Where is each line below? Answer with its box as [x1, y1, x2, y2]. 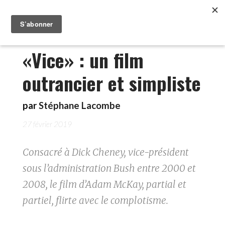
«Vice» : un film [23, 46, 144, 74]
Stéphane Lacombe [39, 100, 121, 111]
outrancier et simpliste [23, 69, 201, 97]
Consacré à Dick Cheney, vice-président [23, 146, 189, 158]
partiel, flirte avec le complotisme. [23, 194, 168, 206]
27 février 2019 [23, 120, 72, 129]
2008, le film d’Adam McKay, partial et [23, 178, 186, 190]
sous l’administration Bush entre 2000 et [23, 162, 196, 174]
